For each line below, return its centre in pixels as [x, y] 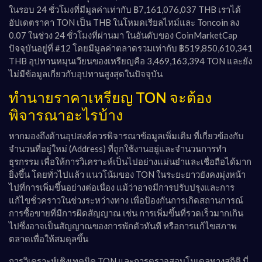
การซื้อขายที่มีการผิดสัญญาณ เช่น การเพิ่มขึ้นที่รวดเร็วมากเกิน [126, 213]
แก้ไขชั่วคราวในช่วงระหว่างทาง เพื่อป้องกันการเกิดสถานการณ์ [126, 200]
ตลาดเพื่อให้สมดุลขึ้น [49, 239]
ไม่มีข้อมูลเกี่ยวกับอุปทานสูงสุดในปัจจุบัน [86, 74]
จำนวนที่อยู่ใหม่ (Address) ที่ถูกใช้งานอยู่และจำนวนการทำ [118, 149]
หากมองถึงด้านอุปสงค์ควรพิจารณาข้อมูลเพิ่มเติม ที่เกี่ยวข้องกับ [126, 136]
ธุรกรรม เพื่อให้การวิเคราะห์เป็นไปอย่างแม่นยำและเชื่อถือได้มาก [130, 162]
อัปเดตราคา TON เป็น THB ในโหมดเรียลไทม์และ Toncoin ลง [124, 23]
